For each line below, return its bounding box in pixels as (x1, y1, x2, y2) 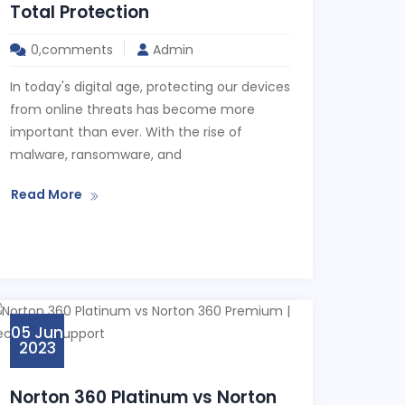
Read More (11, 185, 82, 203)
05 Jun (11, 322, 63, 344)
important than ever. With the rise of (10, 123, 242, 141)
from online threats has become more (10, 100, 255, 118)
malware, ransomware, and (10, 146, 182, 164)
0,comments (31, 41, 113, 59)
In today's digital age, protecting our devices (10, 78, 290, 96)
